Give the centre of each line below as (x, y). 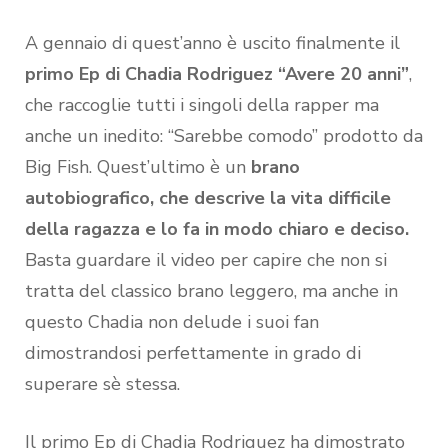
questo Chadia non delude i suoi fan (172, 321)
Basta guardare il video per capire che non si (206, 259)
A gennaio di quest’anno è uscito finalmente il (212, 42)
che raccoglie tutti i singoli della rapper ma (202, 104)
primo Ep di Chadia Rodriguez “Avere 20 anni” (217, 73)
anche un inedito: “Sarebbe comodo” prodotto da (224, 135)
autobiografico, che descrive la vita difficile (208, 197)
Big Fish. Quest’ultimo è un (138, 166)
